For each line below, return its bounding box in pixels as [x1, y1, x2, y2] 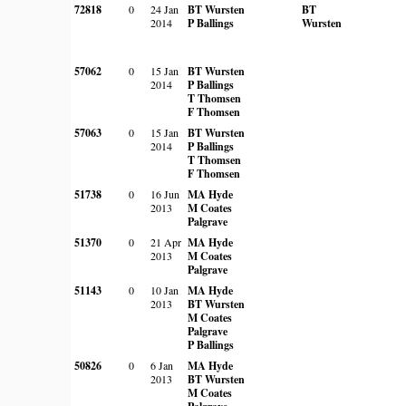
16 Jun [150, 186, 179, 201]
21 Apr [150, 234, 181, 249]
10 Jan [150, 282, 179, 297]
